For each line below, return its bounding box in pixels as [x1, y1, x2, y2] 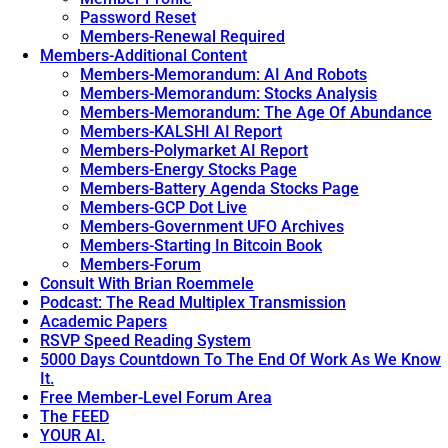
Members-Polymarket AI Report [80, 141, 308, 161]
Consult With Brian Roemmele [40, 274, 254, 294]
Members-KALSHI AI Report [80, 122, 282, 142]
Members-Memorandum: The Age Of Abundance [80, 103, 432, 123]
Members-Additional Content [40, 46, 247, 66]
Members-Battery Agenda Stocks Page [80, 179, 359, 199]
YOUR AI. [40, 426, 105, 446]
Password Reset [80, 8, 196, 28]
